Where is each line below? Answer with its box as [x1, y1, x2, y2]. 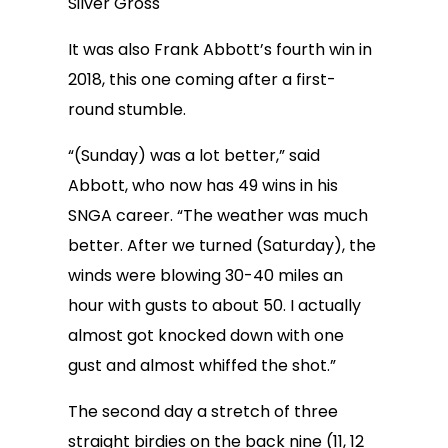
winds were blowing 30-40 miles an [68, 264, 343, 287]
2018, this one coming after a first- [68, 68, 336, 91]
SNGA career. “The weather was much [68, 204, 368, 227]
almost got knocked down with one [68, 324, 344, 347]
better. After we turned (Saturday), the [68, 234, 376, 257]
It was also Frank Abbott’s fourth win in [68, 38, 372, 61]
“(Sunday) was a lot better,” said [68, 144, 320, 167]
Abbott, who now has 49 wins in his [68, 174, 338, 197]
